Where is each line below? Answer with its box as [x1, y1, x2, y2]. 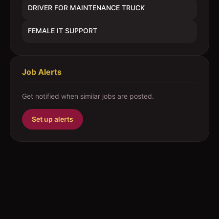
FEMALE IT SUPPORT [28, 26, 97, 35]
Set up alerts [32, 115, 73, 123]
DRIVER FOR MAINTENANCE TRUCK [28, 3, 145, 12]
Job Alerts [22, 67, 62, 77]
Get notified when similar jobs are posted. [22, 92, 154, 100]
